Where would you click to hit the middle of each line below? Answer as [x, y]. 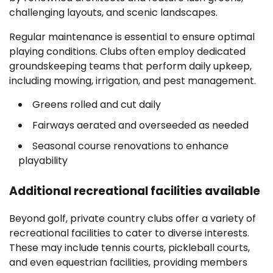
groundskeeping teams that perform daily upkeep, [130, 66]
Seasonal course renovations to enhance [130, 146]
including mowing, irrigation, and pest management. [133, 81]
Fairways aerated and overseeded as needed [140, 126]
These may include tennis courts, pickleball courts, [129, 247]
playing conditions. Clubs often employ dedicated [127, 52]
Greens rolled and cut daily [97, 105]
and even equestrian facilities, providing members [128, 262]
